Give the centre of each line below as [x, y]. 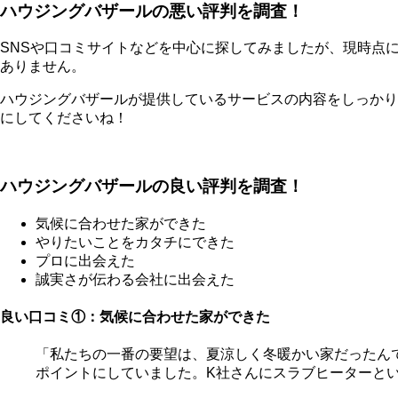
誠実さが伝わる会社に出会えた [135, 279]
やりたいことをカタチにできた [135, 242]
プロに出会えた [85, 260]
